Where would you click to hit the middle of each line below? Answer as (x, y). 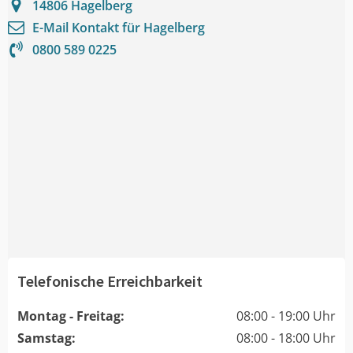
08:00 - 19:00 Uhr (286, 316)
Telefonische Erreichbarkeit (110, 281)
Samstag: (46, 338)
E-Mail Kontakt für (88, 27)
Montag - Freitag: (71, 316)
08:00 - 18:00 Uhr (286, 338)
